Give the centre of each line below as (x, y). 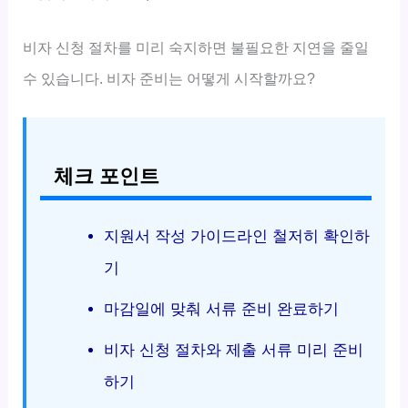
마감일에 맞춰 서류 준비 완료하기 (221, 310)
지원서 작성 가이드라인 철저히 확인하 (236, 237)
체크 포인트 (107, 177)
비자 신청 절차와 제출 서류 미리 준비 (233, 351)
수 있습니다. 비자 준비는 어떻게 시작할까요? (169, 78)
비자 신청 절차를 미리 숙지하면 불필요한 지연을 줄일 (196, 47)
